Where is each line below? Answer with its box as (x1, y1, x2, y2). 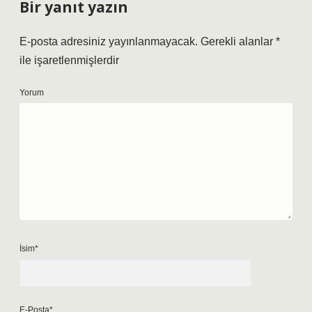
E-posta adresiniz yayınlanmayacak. (19, 36, 198, 47)
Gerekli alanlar (201, 36, 276, 47)
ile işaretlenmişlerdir (19, 54, 119, 66)
